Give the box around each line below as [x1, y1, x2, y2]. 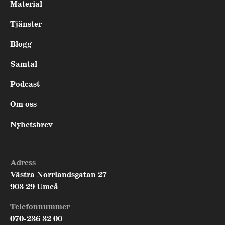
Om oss [10, 99, 37, 110]
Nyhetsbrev [10, 120, 53, 131]
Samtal [10, 59, 37, 70]
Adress [10, 158, 36, 169]
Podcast [10, 79, 40, 90]
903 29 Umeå [10, 182, 58, 193]
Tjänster [10, 19, 42, 30]
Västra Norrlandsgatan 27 [10, 170, 107, 181]
